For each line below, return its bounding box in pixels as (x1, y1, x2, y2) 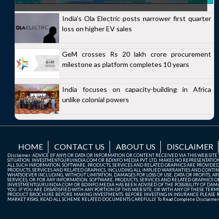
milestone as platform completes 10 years (62, 60, 189, 68)
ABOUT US (116, 142, 155, 152)
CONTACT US (54, 142, 105, 152)
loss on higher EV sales (62, 24, 132, 33)
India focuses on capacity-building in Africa (62, 85, 211, 94)
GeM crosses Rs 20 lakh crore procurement (62, 49, 211, 58)
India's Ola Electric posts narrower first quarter (62, 14, 211, 22)
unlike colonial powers (62, 95, 129, 104)
